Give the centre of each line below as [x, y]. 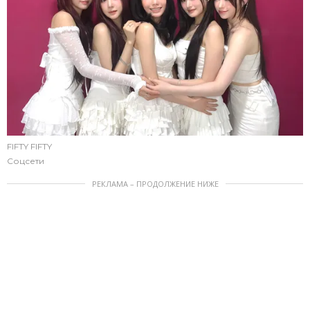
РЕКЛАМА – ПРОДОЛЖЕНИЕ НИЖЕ [155, 183]
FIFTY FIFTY [29, 146]
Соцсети [26, 161]
